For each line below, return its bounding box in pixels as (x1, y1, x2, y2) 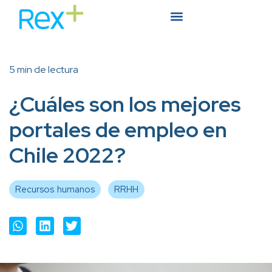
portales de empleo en (9, 115, 227, 144)
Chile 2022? (9, 141, 126, 170)
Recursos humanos (15, 183, 95, 196)
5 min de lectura (9, 63, 78, 76)
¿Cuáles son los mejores (9, 90, 241, 119)
